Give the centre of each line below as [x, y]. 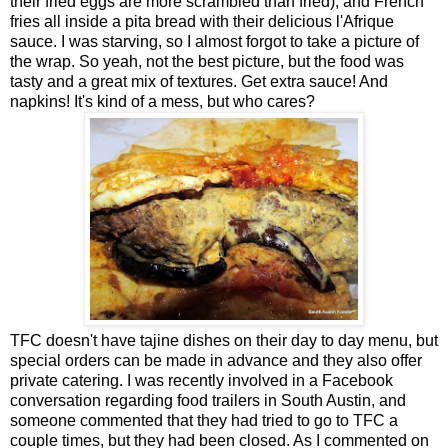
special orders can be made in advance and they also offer [216, 360]
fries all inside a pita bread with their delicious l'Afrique [202, 21]
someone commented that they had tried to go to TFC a [204, 420]
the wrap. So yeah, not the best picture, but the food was [207, 61]
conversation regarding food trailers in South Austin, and [208, 400]
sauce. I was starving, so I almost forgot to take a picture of [214, 41]
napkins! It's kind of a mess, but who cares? [162, 101]
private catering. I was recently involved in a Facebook [201, 380]
